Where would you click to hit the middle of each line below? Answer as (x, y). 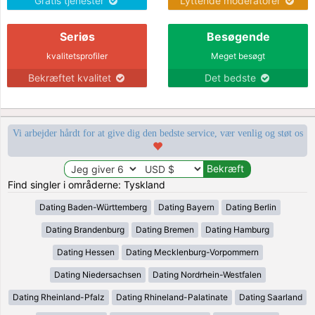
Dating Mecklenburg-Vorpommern (192, 252)
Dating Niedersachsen (97, 274)
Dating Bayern (186, 207)
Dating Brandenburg (85, 229)
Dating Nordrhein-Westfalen (207, 274)
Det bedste (232, 77)
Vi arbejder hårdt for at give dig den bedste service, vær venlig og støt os (157, 133)
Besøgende (238, 36)
